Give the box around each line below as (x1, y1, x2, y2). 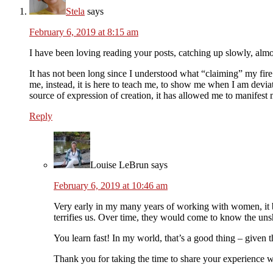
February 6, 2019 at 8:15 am (29, 27, 138, 38)
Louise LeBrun (90, 160, 149, 171)
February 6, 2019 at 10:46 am (54, 180, 168, 191)
